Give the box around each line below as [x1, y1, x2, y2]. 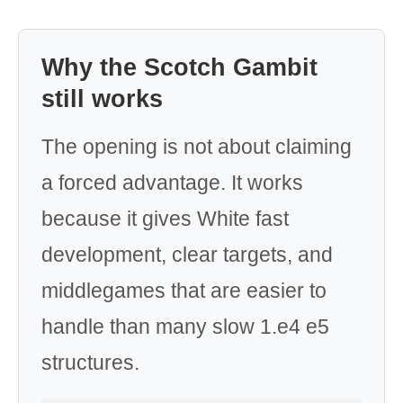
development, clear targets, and [41, 243, 333, 266]
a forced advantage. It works [41, 171, 303, 194]
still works [41, 85, 163, 112]
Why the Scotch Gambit [41, 54, 318, 81]
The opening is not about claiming [41, 135, 352, 158]
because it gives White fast [41, 207, 289, 230]
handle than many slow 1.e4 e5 [41, 315, 329, 338]
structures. [41, 351, 139, 374]
